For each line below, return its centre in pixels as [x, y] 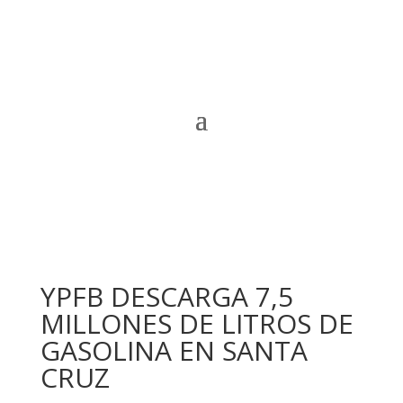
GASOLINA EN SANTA [174, 350]
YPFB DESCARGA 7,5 [166, 296]
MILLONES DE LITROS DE [197, 323]
